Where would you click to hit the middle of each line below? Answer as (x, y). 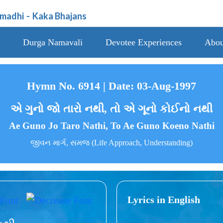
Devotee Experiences (143, 42)
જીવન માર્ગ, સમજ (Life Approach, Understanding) (111, 143)
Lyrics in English (164, 199)
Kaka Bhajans (60, 16)
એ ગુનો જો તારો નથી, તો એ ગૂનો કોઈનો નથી (111, 109)
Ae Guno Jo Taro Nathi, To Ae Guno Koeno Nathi (111, 126)
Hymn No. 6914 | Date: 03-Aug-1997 (111, 86)
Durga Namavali (53, 42)
